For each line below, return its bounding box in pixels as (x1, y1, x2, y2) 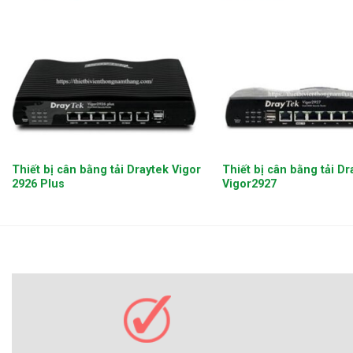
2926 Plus (11, 176, 65, 191)
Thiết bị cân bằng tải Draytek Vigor (11, 162, 201, 176)
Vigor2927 (221, 176, 277, 191)
